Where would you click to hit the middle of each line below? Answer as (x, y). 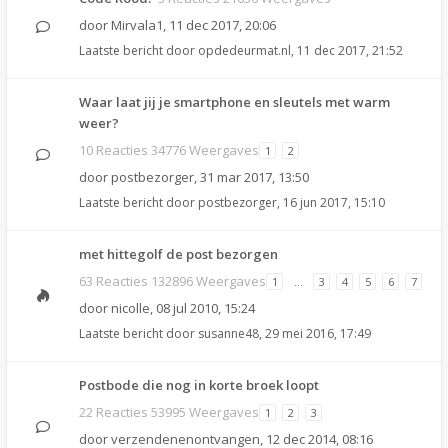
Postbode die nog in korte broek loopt (199, 385)
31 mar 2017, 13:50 (254, 177)
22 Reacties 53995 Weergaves (169, 412)
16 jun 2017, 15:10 (334, 202)
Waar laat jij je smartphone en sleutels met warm (234, 102)
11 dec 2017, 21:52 (350, 50)
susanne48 (228, 333)
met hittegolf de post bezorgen (178, 254)
